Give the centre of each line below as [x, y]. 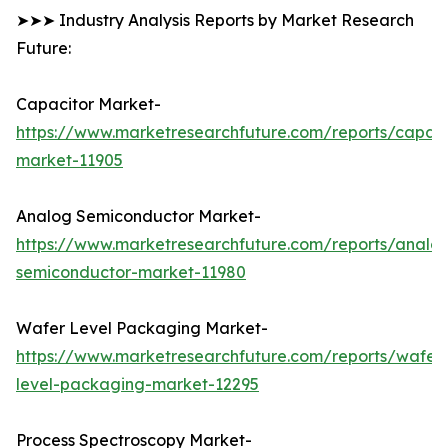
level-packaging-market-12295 [137, 384]
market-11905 [69, 160]
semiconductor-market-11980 [131, 272]
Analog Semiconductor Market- [138, 216]
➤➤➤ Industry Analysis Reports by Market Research [215, 20]
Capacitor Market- [88, 104]
